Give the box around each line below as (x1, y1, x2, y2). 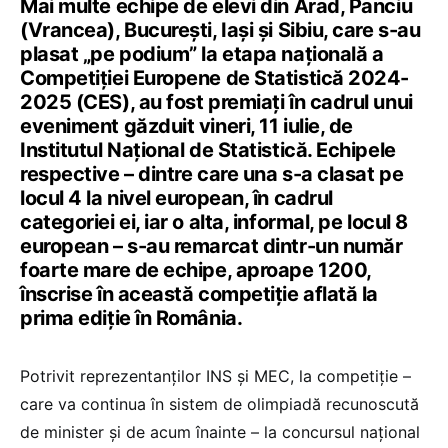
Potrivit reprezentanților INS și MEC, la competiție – (20, 366, 411, 387)
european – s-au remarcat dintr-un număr (20, 234, 403, 259)
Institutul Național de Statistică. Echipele (20, 138, 396, 163)
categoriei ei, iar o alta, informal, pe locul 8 (20, 210, 408, 235)
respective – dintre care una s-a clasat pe (20, 162, 404, 187)
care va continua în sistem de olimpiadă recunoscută (20, 394, 419, 415)
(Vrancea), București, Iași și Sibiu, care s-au (20, 18, 421, 43)
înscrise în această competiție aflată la (20, 282, 378, 307)
